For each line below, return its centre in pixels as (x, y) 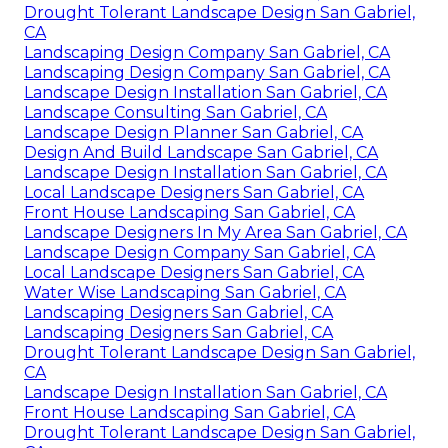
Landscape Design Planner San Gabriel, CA (193, 132)
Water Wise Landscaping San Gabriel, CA (185, 292)
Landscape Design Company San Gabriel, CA (199, 252)
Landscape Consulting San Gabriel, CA (175, 112)
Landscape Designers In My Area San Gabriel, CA (215, 232)
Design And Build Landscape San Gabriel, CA (201, 152)
